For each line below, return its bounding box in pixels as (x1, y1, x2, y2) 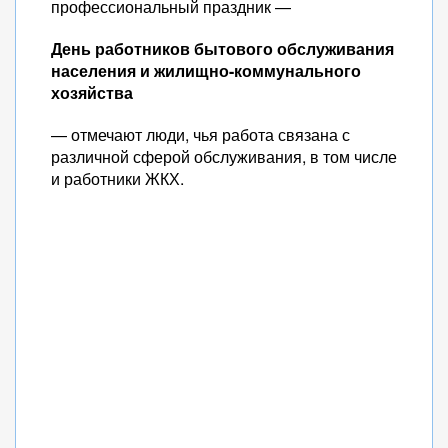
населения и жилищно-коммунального (51, 59, 361, 82)
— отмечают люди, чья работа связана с (51, 123, 350, 146)
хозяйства (51, 81, 133, 104)
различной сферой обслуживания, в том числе (51, 145, 397, 168)
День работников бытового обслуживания (51, 37, 394, 60)
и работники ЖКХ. (51, 167, 184, 190)
